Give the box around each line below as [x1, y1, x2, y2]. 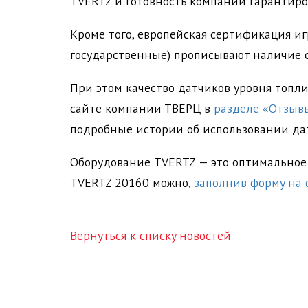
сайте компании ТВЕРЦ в [70, 103, 210, 116]
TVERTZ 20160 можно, [70, 177, 194, 190]
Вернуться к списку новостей [70, 230, 231, 243]
